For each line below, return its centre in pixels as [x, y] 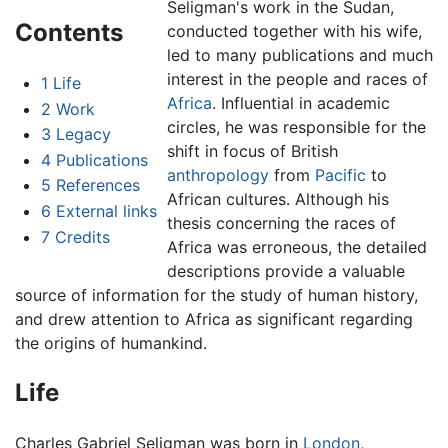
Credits [82, 236]
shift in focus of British [252, 151]
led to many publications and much [299, 55]
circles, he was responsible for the [296, 127]
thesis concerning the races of [281, 223]
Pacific [340, 175]
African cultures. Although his [277, 199]
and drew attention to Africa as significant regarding [214, 319]
